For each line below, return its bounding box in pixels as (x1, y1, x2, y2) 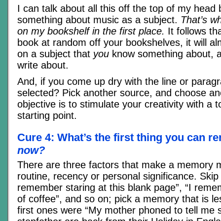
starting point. (17, 110, 77, 121)
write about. (17, 60, 69, 71)
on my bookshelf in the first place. (17, 26, 165, 37)
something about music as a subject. (17, 14, 181, 26)
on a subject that (17, 48, 93, 60)
